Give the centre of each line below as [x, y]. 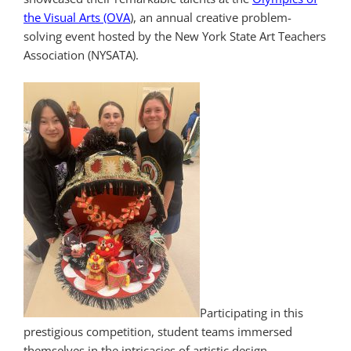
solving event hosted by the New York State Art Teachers [175, 36]
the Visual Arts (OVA [77, 18]
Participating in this [251, 312]
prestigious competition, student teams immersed [158, 331]
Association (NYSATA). [83, 55]
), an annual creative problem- [211, 18]
